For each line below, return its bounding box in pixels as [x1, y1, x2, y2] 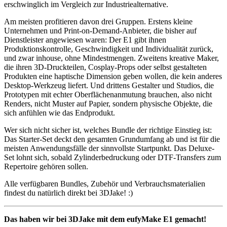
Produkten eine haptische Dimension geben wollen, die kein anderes [4, 72, 222, 81]
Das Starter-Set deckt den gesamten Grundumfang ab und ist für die [4, 135, 220, 144]
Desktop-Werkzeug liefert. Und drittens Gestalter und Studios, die [4, 81, 214, 90]
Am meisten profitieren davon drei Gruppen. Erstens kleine [4, 17, 193, 26]
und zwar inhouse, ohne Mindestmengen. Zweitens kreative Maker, [4, 54, 219, 63]
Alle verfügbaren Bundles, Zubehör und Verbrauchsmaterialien [4, 179, 205, 188]
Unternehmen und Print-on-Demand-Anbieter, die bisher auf [4, 26, 197, 35]
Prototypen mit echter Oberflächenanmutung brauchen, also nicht [4, 90, 212, 99]
